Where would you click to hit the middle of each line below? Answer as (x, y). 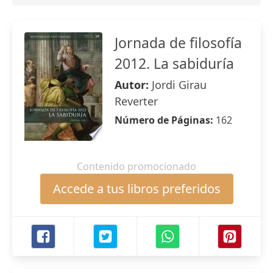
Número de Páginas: (165, 120)
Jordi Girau (179, 85)
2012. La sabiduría (174, 63)
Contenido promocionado (136, 166)
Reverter (136, 101)
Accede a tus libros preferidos (136, 189)
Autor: (133, 85)
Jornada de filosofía (178, 43)
